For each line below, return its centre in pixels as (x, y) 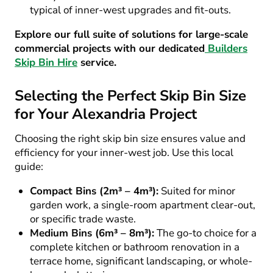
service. (97, 62)
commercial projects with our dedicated (110, 48)
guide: (29, 167)
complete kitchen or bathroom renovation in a (135, 247)
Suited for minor (197, 191)
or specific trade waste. (83, 219)
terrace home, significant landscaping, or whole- (141, 261)
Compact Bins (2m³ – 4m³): (94, 191)
